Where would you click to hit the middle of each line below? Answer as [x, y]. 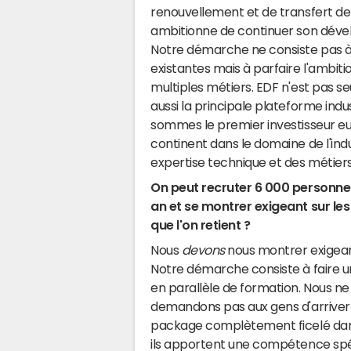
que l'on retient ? [201, 225]
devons [203, 250]
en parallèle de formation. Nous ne [250, 288]
